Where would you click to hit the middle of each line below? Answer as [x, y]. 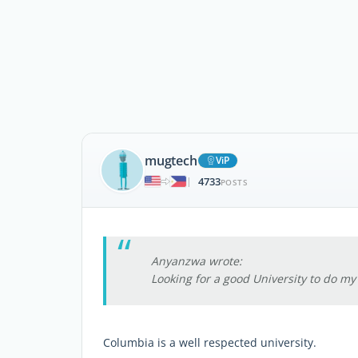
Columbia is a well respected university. [210, 342]
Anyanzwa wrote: [197, 261]
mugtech [171, 160]
